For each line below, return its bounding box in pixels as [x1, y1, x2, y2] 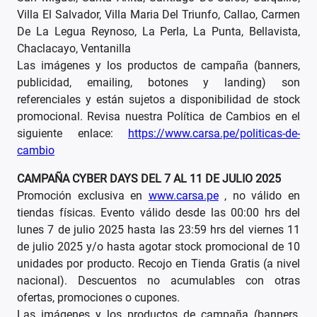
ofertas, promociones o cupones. [17, 291, 180, 305]
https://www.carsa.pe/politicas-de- [128, 127, 300, 141]
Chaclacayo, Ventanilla [17, 42, 131, 56]
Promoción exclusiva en [17, 189, 149, 203]
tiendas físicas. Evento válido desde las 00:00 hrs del [17, 206, 300, 220]
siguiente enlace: [17, 127, 128, 141]
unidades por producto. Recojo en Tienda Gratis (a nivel [17, 257, 300, 271]
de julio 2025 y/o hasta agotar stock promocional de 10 [17, 240, 300, 254]
